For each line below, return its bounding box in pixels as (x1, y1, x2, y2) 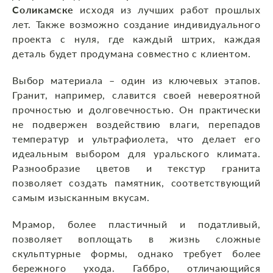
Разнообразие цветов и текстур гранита (12, 162, 261, 174)
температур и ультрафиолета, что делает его (12, 133, 261, 145)
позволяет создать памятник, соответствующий (12, 177, 261, 189)
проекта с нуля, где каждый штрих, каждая (12, 33, 261, 45)
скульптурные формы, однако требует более (12, 247, 261, 260)
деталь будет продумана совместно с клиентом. (12, 48, 251, 60)
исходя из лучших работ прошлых (74, 4, 261, 16)
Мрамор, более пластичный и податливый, (12, 218, 261, 230)
